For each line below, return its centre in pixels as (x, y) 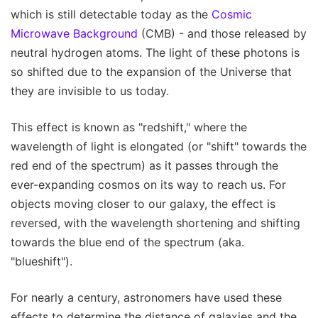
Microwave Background (74, 33)
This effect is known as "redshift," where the (129, 127)
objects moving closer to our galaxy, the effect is (143, 203)
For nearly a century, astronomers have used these (146, 297)
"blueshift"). (42, 261)
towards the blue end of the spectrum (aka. (127, 242)
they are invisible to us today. (90, 91)
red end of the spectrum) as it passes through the (144, 165)
